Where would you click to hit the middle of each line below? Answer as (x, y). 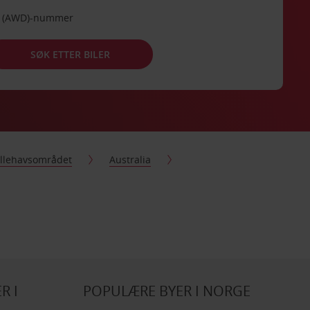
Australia (130, 159)
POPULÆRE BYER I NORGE (166, 291)
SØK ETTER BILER (71, 54)
